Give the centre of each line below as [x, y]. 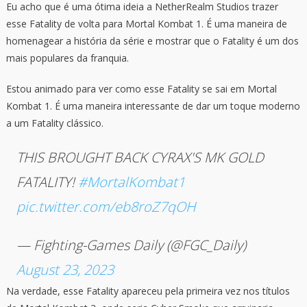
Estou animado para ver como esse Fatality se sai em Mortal [141, 89]
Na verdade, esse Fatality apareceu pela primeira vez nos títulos [148, 291]
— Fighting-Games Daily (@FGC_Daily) [131, 245]
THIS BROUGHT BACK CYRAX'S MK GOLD [140, 158]
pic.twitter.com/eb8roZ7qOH [106, 207]
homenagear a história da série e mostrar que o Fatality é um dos [152, 41]
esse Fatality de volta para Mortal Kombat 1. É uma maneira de [146, 24]
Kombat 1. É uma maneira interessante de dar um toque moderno [153, 106]
